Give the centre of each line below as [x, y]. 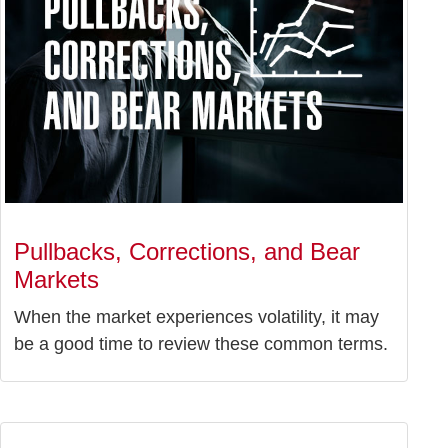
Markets [56, 280]
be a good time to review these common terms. [201, 344]
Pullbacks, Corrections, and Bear [187, 252]
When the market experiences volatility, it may [196, 317]
